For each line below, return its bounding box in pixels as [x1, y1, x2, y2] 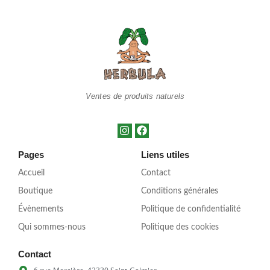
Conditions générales [141, 186, 218, 195]
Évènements [18, 204, 63, 213]
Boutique [18, 186, 52, 195]
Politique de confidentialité [141, 204, 240, 213]
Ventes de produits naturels [85, 92, 185, 101]
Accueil [18, 168, 45, 177]
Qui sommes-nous [18, 222, 86, 231]
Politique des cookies [141, 222, 219, 231]
